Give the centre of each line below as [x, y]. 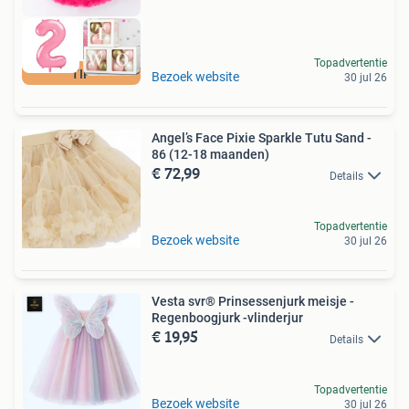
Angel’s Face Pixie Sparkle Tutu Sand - [262, 138]
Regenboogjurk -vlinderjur [227, 318]
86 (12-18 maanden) [210, 155]
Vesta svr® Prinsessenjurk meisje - [253, 302]
